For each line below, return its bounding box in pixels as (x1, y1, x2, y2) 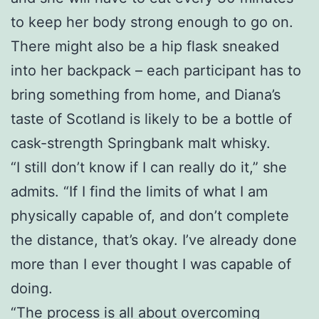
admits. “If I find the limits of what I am (11, 182, 268, 200)
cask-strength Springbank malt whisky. (11, 134, 271, 152)
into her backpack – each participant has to (11, 61, 301, 79)
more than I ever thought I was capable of (11, 255, 291, 273)
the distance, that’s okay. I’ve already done (11, 231, 297, 249)
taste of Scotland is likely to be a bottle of (11, 110, 292, 127)
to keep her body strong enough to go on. (11, 13, 293, 31)
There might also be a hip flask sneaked (11, 37, 279, 55)
